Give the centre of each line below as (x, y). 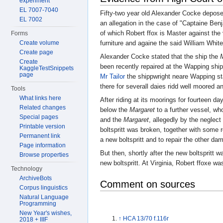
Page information (43, 145)
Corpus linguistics (44, 188)
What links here (41, 98)
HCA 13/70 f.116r (146, 219)
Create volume (40, 43)
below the (115, 110)
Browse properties (44, 155)
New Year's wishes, (46, 213)
